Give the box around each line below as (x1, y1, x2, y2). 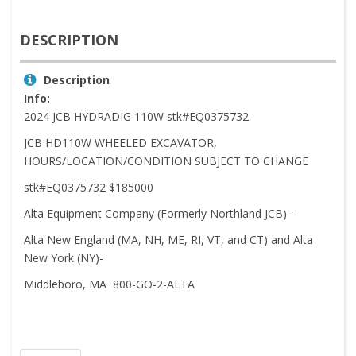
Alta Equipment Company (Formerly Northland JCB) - (24, 206, 294, 222)
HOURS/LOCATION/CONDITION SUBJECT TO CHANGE (24, 153, 308, 169)
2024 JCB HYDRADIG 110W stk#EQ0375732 (24, 109, 249, 125)
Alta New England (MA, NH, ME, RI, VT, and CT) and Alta (24, 232, 313, 248)
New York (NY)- (24, 250, 103, 266)
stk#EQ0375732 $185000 (24, 180, 153, 195)
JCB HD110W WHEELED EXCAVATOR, (24, 135, 217, 151)
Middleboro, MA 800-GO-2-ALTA (24, 277, 195, 292)
